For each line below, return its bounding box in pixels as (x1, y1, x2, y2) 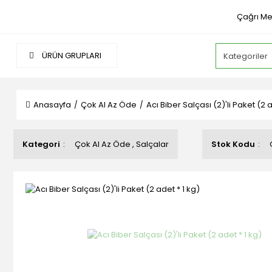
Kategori (22, 138, 60, 150)
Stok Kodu (211, 138, 255, 150)
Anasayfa (33, 99, 71, 110)
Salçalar (136, 138, 169, 150)
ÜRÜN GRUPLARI (40, 50, 101, 61)
